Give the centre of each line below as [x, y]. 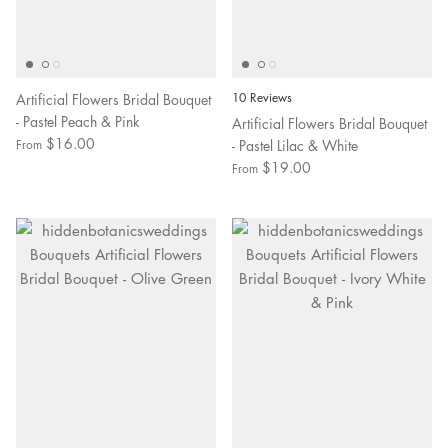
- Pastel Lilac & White [295, 145]
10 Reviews [262, 97]
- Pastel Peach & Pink [78, 121]
